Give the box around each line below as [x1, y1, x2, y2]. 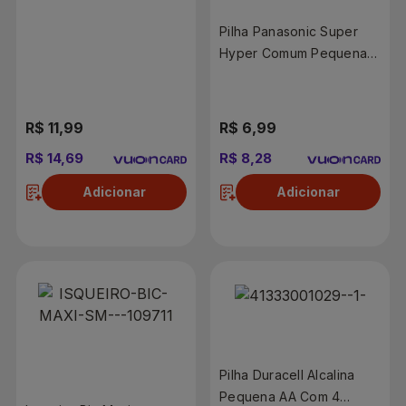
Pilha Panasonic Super [219, 23, 358, 39]
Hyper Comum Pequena [219, 44, 368, 61]
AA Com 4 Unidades [219, 66, 343, 82]
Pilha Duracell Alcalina [219, 366, 355, 382]
